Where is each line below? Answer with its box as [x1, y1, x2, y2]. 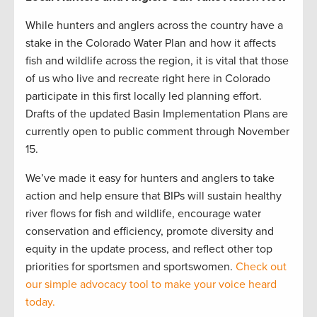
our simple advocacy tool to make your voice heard [25, 277, 277, 292]
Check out [236, 260, 287, 275]
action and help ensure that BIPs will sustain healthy [25, 189, 282, 204]
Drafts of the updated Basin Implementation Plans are [25, 107, 288, 122]
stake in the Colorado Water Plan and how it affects [25, 36, 276, 51]
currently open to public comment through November [25, 125, 289, 139]
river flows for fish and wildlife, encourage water [25, 207, 261, 221]
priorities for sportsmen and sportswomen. [25, 260, 236, 275]
